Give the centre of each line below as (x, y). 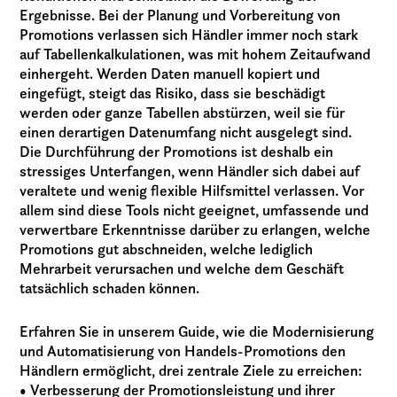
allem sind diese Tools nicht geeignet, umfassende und (195, 210)
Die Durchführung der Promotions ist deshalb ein (177, 152)
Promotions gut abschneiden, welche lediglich (167, 249)
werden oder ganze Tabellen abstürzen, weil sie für (183, 113)
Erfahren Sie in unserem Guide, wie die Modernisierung (197, 332)
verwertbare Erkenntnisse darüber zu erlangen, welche (195, 230)
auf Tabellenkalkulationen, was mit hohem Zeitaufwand (195, 54)
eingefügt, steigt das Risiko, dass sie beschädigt (173, 93)
